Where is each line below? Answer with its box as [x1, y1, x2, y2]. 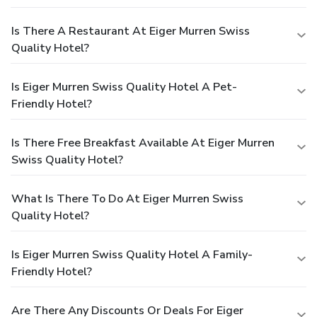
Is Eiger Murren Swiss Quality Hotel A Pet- [11, 79, 237, 95]
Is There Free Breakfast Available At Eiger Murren [11, 134, 275, 151]
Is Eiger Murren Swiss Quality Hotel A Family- [11, 246, 253, 263]
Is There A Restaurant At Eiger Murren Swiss [11, 23, 250, 39]
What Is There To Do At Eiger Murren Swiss [11, 190, 243, 207]
